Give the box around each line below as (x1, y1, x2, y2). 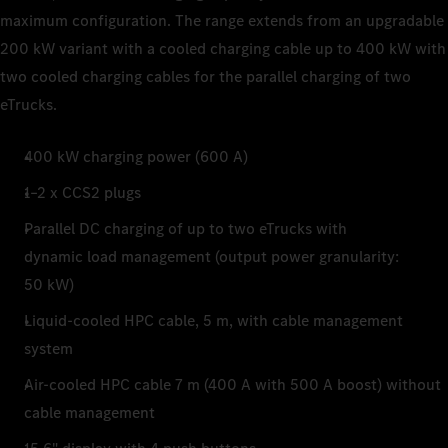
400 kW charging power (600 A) (24, 145, 248, 167)
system (24, 337, 73, 359)
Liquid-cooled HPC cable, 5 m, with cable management (24, 309, 403, 331)
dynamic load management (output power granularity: (24, 245, 399, 267)
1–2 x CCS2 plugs (24, 181, 141, 203)
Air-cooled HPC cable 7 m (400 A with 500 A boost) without (24, 373, 441, 395)
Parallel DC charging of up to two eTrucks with (24, 217, 347, 239)
